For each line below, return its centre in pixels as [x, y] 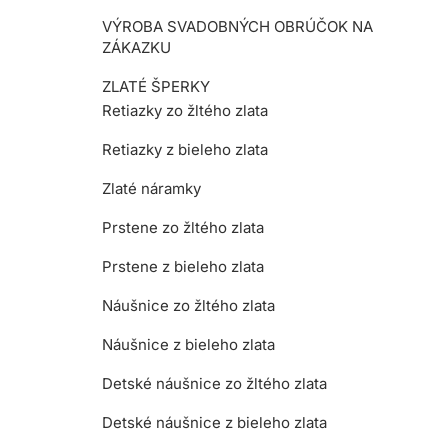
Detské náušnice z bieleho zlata [214, 422]
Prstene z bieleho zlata [183, 266]
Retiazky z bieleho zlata [185, 149]
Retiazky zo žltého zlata [185, 110]
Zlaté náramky [151, 188]
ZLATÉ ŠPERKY [156, 86]
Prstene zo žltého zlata [183, 227]
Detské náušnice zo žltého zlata [214, 383]
